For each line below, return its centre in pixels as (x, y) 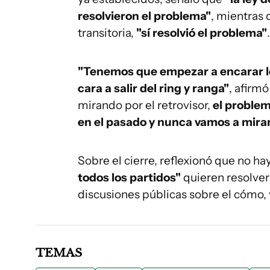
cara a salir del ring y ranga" (153, 88)
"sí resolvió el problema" (200, 33)
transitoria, (106, 33)
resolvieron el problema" (144, 16)
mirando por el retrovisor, (145, 105)
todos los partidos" (129, 177)
